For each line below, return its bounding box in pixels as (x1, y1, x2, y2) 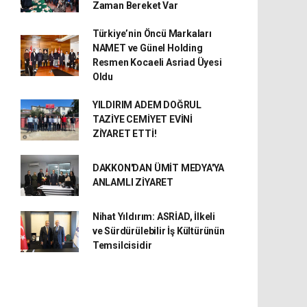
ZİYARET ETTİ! (92, 128, 157, 139)
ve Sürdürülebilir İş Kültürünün (92, 225, 225, 236)
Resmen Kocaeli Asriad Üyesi (92, 57, 222, 68)
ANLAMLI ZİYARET (92, 177, 173, 188)
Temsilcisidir (92, 240, 152, 251)
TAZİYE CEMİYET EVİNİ (92, 114, 193, 125)
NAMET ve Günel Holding (92, 42, 203, 53)
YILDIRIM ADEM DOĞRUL (92, 99, 201, 110)
